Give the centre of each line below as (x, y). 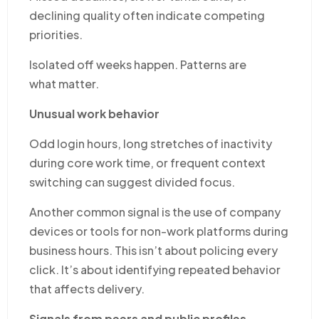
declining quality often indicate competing (147, 15)
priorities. (56, 34)
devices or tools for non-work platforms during (159, 231)
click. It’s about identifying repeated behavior (155, 269)
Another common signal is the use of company (155, 211)
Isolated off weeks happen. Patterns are (138, 64)
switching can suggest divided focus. (132, 182)
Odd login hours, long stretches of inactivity (151, 143)
